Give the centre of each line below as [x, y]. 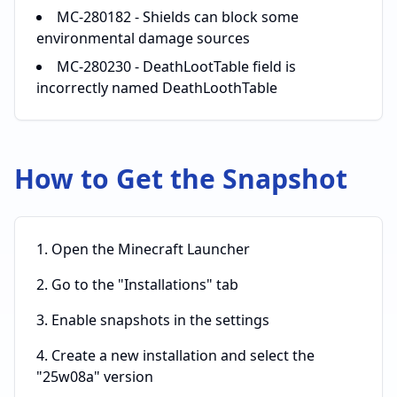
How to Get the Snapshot [181, 179]
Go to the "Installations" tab [145, 284]
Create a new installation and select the [183, 355]
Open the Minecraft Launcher [151, 249]
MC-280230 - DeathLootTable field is [176, 66]
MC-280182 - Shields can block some [178, 17]
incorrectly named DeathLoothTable [157, 88]
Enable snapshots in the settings [160, 320]
